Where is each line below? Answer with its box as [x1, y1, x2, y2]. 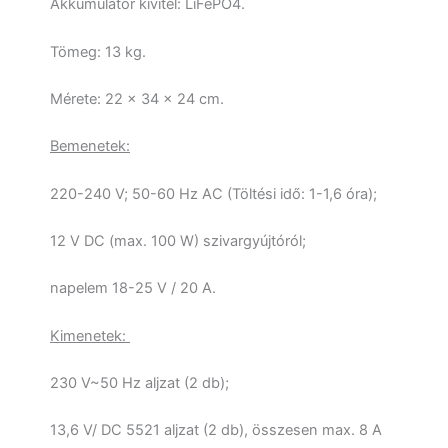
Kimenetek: [50, 326, 130, 345]
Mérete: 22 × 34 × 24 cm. [50, 89, 224, 108]
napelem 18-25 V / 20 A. [50, 279, 216, 298]
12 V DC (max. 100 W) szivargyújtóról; [50, 231, 306, 250]
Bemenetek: [50, 137, 130, 156]
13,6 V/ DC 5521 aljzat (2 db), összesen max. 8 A [50, 421, 382, 440]
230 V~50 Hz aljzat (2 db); [50, 373, 229, 392]
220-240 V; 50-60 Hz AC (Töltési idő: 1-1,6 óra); [50, 184, 377, 203]
